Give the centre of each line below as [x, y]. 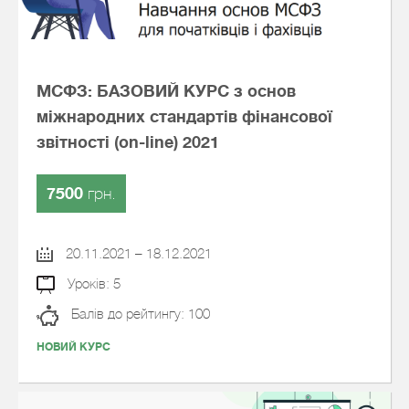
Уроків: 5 [92, 284]
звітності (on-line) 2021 [128, 142]
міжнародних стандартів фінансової [184, 117]
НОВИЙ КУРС [73, 347]
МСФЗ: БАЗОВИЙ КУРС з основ [166, 91]
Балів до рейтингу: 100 [139, 314]
